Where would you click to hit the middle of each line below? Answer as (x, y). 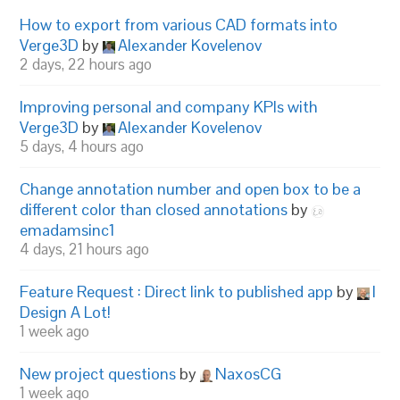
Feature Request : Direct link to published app (177, 292)
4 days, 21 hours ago (85, 250)
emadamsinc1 (68, 230)
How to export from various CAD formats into (179, 25)
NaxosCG (249, 374)
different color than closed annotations (154, 210)
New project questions (98, 374)
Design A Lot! (66, 312)
